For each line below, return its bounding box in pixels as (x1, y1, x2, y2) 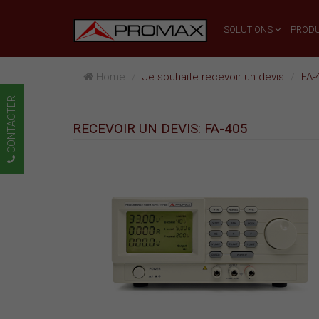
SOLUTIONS (224, 24, 275, 35)
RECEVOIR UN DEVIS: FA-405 (73, 120, 248, 137)
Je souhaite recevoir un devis (142, 70, 284, 83)
